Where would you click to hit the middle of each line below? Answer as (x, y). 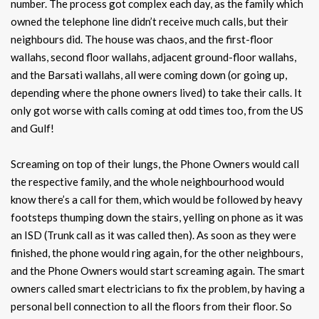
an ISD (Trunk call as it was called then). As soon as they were (153, 235)
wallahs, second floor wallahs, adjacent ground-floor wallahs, (153, 57)
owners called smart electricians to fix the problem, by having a (158, 289)
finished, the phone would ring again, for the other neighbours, (157, 253)
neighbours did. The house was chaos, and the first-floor (142, 40)
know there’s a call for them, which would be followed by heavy (157, 200)
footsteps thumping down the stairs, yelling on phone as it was (157, 218)
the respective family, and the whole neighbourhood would (147, 182)
